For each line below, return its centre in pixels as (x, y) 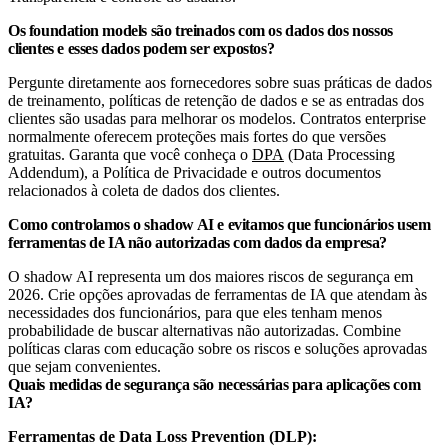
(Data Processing (339, 154)
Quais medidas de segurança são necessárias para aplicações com (214, 384)
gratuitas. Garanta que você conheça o (130, 154)
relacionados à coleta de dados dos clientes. (144, 190)
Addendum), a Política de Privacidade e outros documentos (194, 172)
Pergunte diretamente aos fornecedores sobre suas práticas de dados (220, 82)
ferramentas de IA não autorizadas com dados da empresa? (198, 242)
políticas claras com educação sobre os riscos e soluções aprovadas (217, 348)
